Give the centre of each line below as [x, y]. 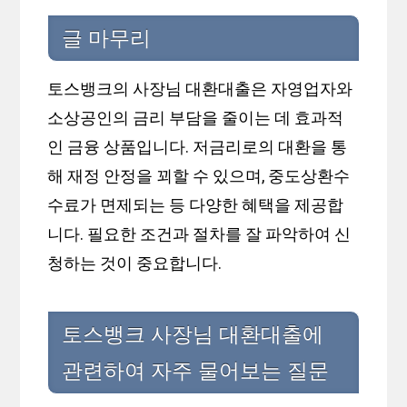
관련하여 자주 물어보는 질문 [196, 371]
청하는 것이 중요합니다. [135, 263]
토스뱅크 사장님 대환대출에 [193, 335]
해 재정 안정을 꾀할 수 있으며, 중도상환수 [199, 176]
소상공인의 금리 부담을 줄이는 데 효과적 [196, 118]
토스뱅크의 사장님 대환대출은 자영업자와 [200, 89]
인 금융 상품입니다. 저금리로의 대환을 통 [198, 147]
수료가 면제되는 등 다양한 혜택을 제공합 [196, 205]
